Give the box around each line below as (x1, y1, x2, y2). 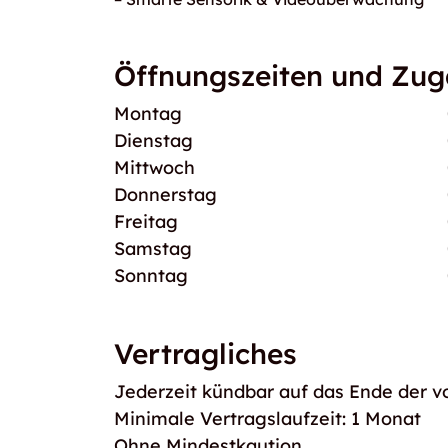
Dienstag (114, 129, 193, 152)
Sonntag (114, 264, 188, 287)
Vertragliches (114, 336, 297, 371)
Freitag (114, 210, 178, 233)
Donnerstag (114, 183, 217, 206)
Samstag (114, 237, 192, 260)
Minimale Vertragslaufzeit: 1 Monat (114, 407, 421, 430)
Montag (114, 102, 182, 125)
